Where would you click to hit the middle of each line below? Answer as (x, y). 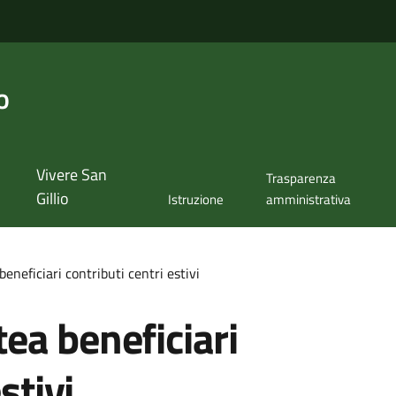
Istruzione (196, 200)
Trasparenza (301, 179)
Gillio (52, 199)
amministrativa (308, 200)
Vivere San (71, 175)
